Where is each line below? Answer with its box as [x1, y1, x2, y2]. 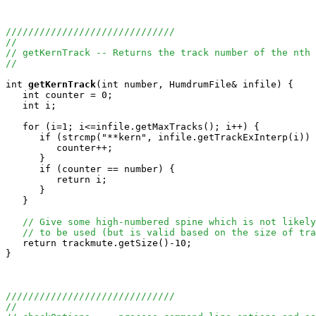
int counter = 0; [6, 90, 113, 100]
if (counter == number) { [6, 164, 175, 174]
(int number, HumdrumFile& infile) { [96, 79, 293, 90]
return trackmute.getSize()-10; [6, 238, 203, 248]
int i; [6, 100, 56, 111]
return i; [6, 174, 107, 185]
